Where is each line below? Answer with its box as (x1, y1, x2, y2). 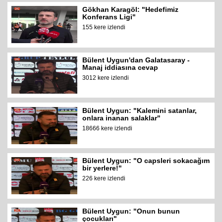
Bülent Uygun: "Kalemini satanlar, (82, 106, 197, 114)
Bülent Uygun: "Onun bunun (82, 207, 180, 216)
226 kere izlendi (82, 175, 126, 182)
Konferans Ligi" (82, 13, 136, 21)
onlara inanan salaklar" (82, 113, 161, 122)
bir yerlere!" (82, 164, 122, 172)
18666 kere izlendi (82, 124, 133, 132)
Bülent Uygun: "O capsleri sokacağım (82, 157, 210, 165)
